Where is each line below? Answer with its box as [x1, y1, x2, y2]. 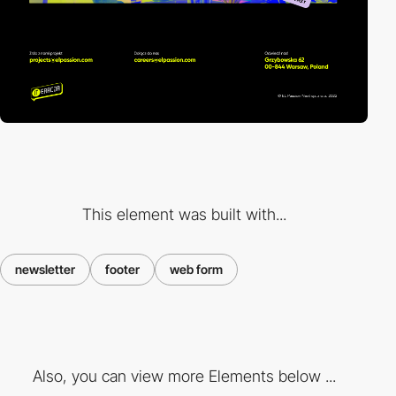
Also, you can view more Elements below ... [32, 367, 336, 386]
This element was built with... [81, 204, 286, 224]
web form [170, 261, 223, 277]
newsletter [15, 261, 75, 277]
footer [105, 261, 140, 277]
